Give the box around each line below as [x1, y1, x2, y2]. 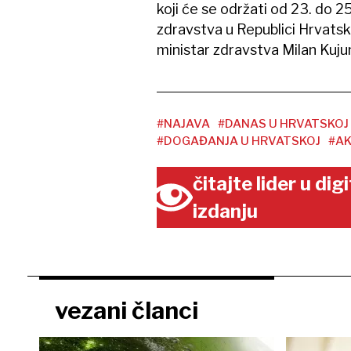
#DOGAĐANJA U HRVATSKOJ [156, 134, 320, 148]
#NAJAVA [156, 117, 210, 131]
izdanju [193, 200, 259, 223]
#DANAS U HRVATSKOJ [217, 117, 349, 131]
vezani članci [54, 296, 198, 324]
